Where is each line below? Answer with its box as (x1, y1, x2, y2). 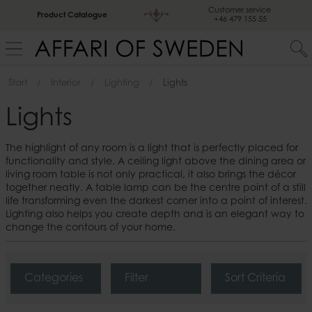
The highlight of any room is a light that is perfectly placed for (5, 144, 298, 155)
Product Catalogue (36, 11, 107, 19)
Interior (51, 79, 81, 88)
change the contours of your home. (5, 224, 175, 234)
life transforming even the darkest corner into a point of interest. (5, 197, 307, 208)
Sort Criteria (225, 273, 286, 285)
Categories (24, 273, 83, 285)
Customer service (208, 7, 273, 15)
